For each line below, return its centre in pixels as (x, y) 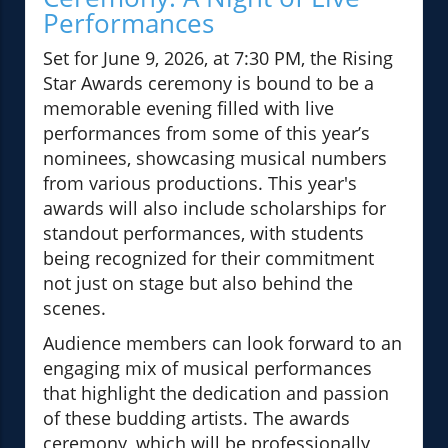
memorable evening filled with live (188, 108)
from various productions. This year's (200, 183)
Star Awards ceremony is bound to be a (208, 83)
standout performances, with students (203, 233)
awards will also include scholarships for (214, 208)
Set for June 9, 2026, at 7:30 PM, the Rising (218, 58)
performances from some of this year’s (206, 133)
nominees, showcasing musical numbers (215, 158)
